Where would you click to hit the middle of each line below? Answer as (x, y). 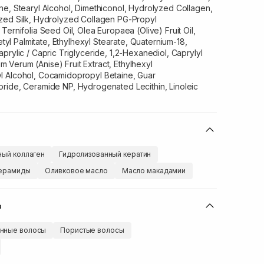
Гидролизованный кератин (105, 154)
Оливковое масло (76, 171)
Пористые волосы (92, 230)
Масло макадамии (154, 171)
